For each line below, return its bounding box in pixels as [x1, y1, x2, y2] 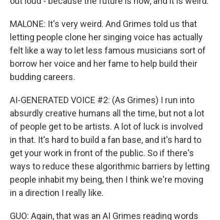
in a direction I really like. [10, 188, 104, 198]
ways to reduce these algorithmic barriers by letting [10, 161, 210, 171]
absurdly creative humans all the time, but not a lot [10, 108, 204, 118]
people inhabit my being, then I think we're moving [10, 174, 203, 185]
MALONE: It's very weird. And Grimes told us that [10, 19, 197, 29]
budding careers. [10, 72, 75, 82]
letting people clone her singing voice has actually [10, 32, 203, 42]
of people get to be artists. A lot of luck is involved [10, 121, 203, 132]
